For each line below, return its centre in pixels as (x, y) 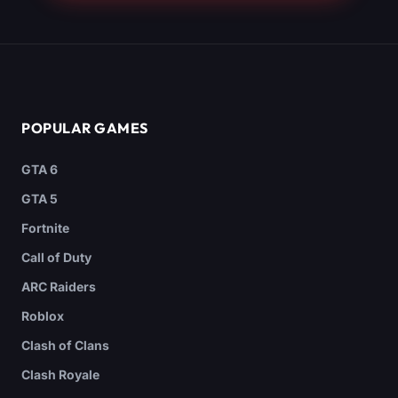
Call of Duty (56, 258)
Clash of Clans (65, 346)
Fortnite (45, 228)
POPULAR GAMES (85, 128)
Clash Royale (60, 375)
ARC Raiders (59, 287)
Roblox (43, 316)
